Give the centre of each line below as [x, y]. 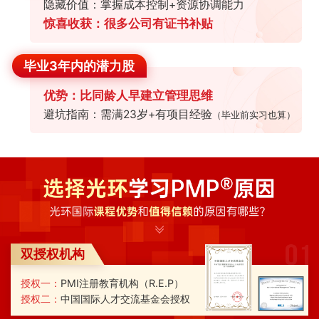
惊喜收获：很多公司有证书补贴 [128, 24]
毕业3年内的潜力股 [79, 66]
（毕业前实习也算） [253, 115]
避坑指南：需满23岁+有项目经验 [127, 115]
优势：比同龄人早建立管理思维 [128, 96]
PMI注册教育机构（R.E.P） [122, 283]
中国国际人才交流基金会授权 [125, 299]
